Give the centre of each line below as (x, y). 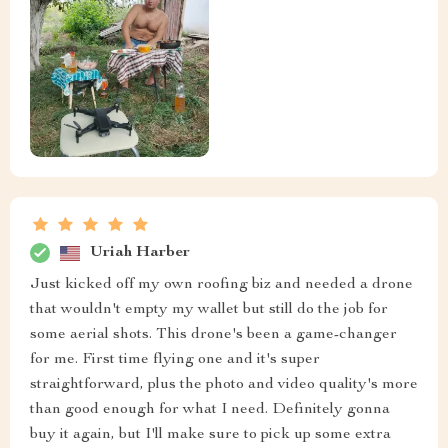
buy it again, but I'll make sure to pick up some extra (210, 435)
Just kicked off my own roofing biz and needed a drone (221, 285)
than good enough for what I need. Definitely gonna (210, 410)
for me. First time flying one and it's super (175, 360)
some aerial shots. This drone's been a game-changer (213, 335)
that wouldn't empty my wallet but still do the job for (209, 310)
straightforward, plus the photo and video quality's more (224, 385)
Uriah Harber (140, 252)
